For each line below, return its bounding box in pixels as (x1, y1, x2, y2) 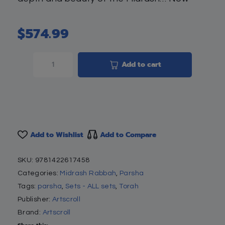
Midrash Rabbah (60, 169, 117, 177)
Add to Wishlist (30, 129, 83, 140)
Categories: (18, 169, 60, 177)
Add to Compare (100, 129, 156, 140)
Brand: (18, 208, 43, 216)
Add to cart (121, 59, 161, 70)
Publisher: (18, 195, 52, 203)
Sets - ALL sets (65, 182, 116, 190)
